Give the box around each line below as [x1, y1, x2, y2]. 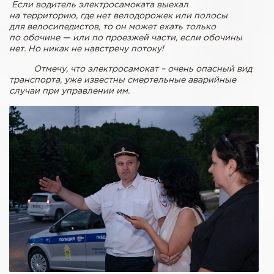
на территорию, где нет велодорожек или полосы [9, 12, 228, 20]
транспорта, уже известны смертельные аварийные [9, 76, 236, 84]
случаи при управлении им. [9, 87, 130, 95]
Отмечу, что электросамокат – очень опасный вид [9, 65, 252, 73]
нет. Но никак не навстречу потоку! [9, 45, 164, 53]
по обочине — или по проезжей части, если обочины [9, 34, 242, 42]
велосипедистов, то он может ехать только [27, 23, 216, 31]
